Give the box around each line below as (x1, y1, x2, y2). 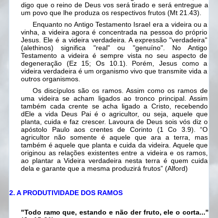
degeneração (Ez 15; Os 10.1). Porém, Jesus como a (21, 59, 208, 68)
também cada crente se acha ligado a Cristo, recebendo (21, 102, 208, 110)
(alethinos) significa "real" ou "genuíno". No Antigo (21, 44, 208, 52)
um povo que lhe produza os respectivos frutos (21, 9, 165, 17)
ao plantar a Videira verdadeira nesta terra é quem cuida (21, 157, 208, 165)
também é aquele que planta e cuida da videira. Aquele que (21, 141, 208, 149)
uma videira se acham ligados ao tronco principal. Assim (21, 94, 208, 103)
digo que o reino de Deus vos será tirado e (21, 1, 156, 9)
